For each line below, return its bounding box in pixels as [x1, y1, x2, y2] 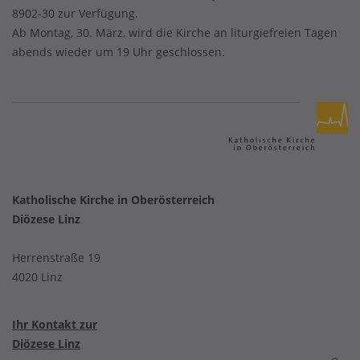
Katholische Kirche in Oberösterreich [12, 192, 215, 207]
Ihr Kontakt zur [12, 317, 97, 332]
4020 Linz [12, 269, 63, 284]
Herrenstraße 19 [12, 250, 100, 265]
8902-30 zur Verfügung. [12, 6, 141, 21]
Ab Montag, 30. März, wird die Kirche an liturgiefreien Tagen [12, 25, 337, 40]
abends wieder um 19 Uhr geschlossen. [12, 44, 225, 59]
